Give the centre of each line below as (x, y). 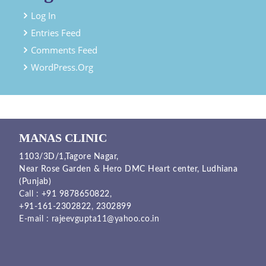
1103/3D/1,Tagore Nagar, (69, 156)
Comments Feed (64, 50)
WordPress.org (62, 67)
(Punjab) (35, 181)
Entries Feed (56, 32)
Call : (29, 194)
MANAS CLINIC (63, 137)
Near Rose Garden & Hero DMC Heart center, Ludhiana (128, 169)
